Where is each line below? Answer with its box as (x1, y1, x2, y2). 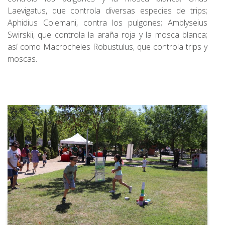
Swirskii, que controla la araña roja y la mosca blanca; (8, 29, 207, 41)
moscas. (8, 53, 37, 65)
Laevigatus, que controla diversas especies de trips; (8, 5, 207, 17)
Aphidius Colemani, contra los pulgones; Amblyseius (8, 17, 207, 29)
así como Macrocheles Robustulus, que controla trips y (8, 41, 207, 53)
